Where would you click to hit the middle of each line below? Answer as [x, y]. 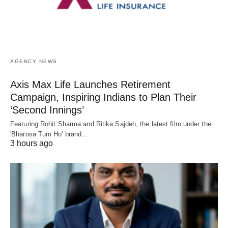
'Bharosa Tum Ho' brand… [49, 134]
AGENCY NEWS [34, 62]
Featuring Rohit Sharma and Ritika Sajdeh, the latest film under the [111, 124]
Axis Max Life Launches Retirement [90, 85]
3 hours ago [32, 144]
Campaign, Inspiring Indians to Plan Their [103, 97]
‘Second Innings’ [47, 110]
